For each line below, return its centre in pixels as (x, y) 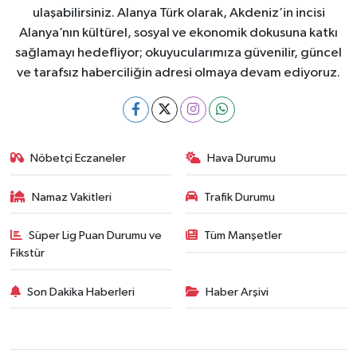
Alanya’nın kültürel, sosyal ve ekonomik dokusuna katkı (178, 33)
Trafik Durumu (239, 197)
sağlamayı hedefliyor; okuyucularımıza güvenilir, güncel (178, 53)
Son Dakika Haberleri (81, 292)
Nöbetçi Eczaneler (78, 158)
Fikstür (27, 253)
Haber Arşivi (237, 292)
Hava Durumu (241, 158)
